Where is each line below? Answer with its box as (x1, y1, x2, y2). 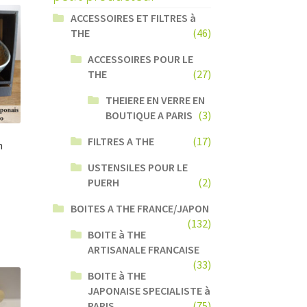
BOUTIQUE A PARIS (106, 108, 193, 122)
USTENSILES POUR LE (88, 160, 188, 174)
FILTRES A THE (88, 134, 155, 148)
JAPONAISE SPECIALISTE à (88, 283, 211, 297)
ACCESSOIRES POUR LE (88, 51, 194, 66)
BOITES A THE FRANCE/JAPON (70, 201, 209, 215)
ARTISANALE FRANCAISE (88, 242, 200, 256)
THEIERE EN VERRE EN (106, 93, 206, 107)
